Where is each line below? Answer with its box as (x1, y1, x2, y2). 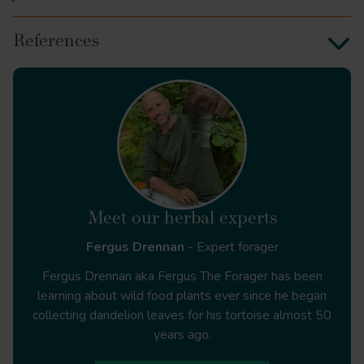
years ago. (153, 326, 211, 344)
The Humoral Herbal (97, 128, 217, 146)
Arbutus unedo (187, 332, 264, 349)
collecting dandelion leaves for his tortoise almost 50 (32, 306, 331, 325)
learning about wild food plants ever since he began (37, 287, 327, 305)
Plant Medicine (154, 89, 241, 107)
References (13, 32, 99, 52)
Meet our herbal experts (87, 210, 277, 229)
